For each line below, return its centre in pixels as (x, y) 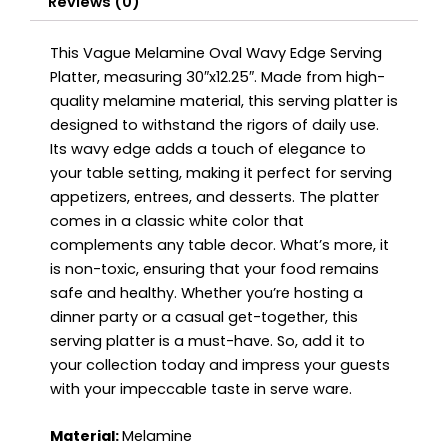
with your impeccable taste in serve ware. (201, 389)
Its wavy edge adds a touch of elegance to (208, 149)
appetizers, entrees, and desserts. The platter (214, 197)
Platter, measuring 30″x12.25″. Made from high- (217, 77)
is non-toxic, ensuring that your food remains (214, 269)
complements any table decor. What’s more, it (219, 245)
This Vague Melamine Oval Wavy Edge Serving (216, 53)
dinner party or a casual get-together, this (204, 317)
